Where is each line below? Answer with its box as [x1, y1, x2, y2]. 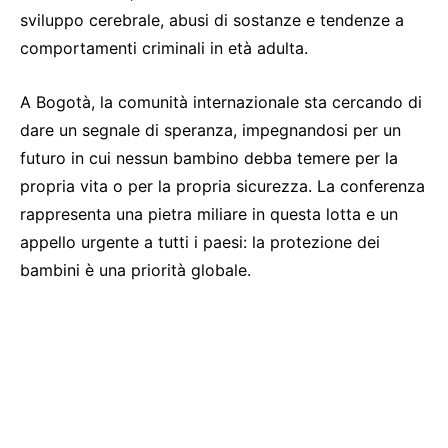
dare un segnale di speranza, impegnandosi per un [20, 120, 401, 141]
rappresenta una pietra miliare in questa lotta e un [20, 204, 398, 225]
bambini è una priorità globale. [20, 260, 251, 281]
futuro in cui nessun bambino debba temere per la [20, 148, 398, 169]
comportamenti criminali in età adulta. [20, 38, 308, 59]
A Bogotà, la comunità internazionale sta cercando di [20, 92, 422, 113]
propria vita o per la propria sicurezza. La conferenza [20, 176, 425, 197]
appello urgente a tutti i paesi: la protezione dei [20, 232, 380, 253]
